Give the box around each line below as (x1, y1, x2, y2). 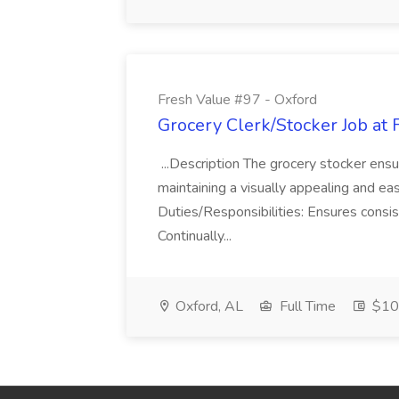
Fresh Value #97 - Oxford (158, 90, 317, 110)
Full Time (276, 297, 336, 316)
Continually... (158, 226, 235, 246)
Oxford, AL (172, 297, 243, 316)
